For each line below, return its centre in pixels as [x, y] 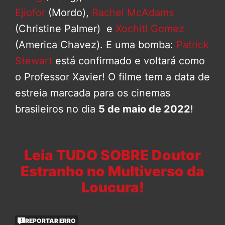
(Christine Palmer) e [65, 29]
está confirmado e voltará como [129, 61]
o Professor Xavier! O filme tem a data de [113, 77]
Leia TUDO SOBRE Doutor [113, 155]
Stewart [34, 61]
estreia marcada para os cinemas [93, 93]
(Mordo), [69, 13]
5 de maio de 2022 [144, 109]
